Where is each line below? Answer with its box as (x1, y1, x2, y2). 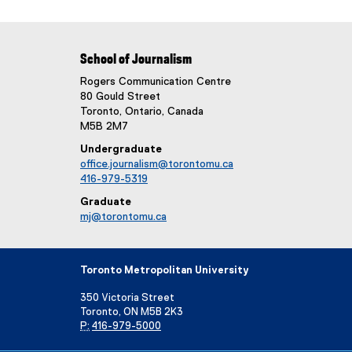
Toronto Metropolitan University (80, 266, 249, 276)
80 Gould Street (80, 91, 160, 102)
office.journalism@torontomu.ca (80, 159, 233, 170)
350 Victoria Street (80, 293, 174, 303)
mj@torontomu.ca (80, 211, 167, 222)
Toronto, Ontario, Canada (80, 106, 203, 117)
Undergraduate (80, 144, 162, 155)
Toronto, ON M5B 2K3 (80, 307, 183, 317)
